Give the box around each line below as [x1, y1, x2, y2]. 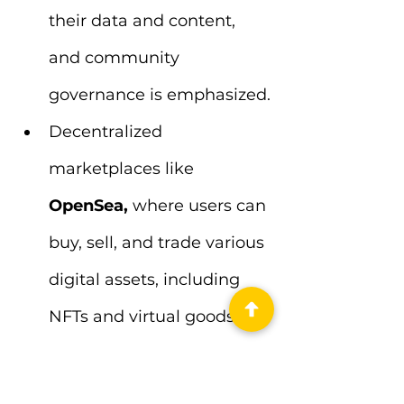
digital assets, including [49, 270, 244, 289]
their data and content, [49, 11, 240, 31]
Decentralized [49, 122, 167, 142]
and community [49, 48, 184, 68]
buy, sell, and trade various [49, 233, 269, 252]
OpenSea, [49, 196, 133, 216]
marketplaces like [49, 159, 194, 179]
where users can [133, 196, 271, 216]
